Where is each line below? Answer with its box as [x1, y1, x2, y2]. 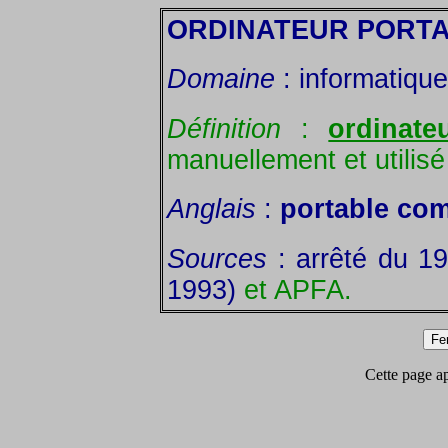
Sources [167, 243, 267, 274]
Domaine [167, 64, 275, 95]
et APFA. [244, 274, 352, 305]
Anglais [167, 194, 256, 225]
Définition [167, 113, 281, 144]
